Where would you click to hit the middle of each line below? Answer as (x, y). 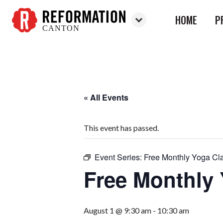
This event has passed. (121, 128)
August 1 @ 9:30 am (117, 210)
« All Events (106, 97)
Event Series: (119, 157)
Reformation (34, 37)
